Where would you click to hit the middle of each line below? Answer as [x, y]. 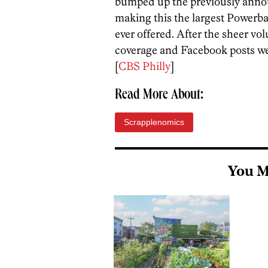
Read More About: [159, 96]
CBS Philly [144, 66]
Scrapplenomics [154, 122]
